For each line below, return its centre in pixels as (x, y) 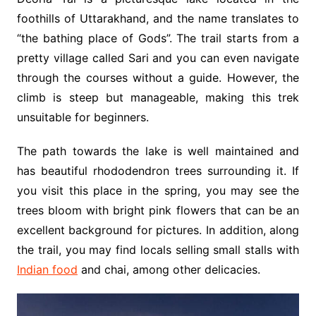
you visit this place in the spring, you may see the (158, 191)
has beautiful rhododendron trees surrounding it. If (158, 171)
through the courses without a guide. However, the (158, 78)
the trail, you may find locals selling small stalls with (158, 250)
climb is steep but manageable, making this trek (158, 98)
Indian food (47, 270)
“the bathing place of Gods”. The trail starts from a (158, 38)
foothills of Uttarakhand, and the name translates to (158, 19)
